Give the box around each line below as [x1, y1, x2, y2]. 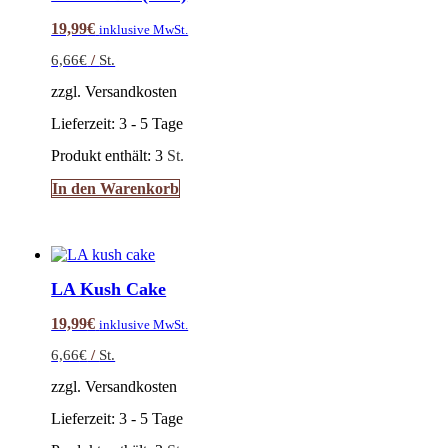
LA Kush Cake [51, 278, 167, 299]
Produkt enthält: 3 [51, 146, 168, 164]
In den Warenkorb [52, 179, 180, 197]
